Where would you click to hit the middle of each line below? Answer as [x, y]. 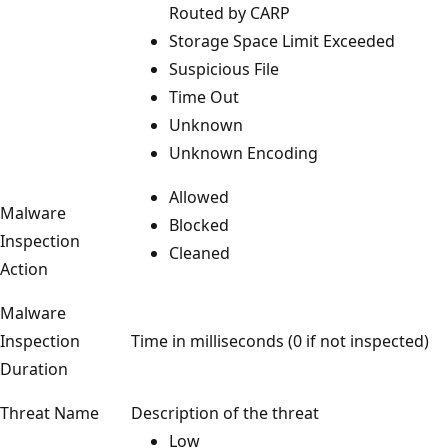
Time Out [204, 96]
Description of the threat [225, 412]
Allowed [199, 196]
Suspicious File [224, 68]
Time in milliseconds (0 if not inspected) [280, 340]
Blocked [199, 224]
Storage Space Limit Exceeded [282, 40]
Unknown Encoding [243, 152]
